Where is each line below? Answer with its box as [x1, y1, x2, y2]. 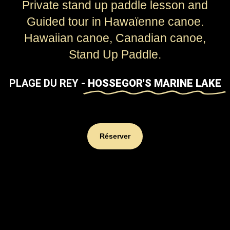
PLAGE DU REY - [9, 77, 88, 90]
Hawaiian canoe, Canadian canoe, [24, 31, 206, 45]
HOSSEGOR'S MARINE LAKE [87, 77, 221, 90]
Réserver [100, 132, 130, 141]
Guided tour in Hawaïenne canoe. [26, 15, 204, 29]
